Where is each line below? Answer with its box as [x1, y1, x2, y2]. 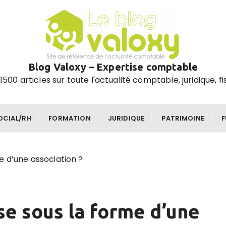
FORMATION [48, 114, 91, 123]
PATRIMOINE [161, 114, 204, 123]
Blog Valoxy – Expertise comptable [28, 61, 198, 73]
